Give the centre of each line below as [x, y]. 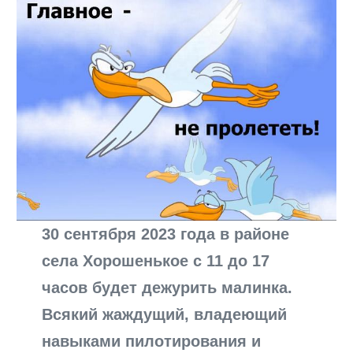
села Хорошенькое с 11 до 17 [156, 261]
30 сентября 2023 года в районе [166, 234]
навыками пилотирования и [152, 342]
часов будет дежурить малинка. [167, 288]
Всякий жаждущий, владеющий [165, 315]
